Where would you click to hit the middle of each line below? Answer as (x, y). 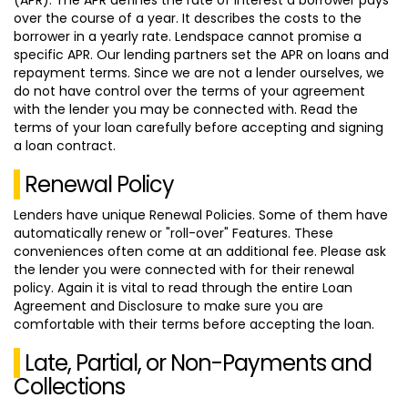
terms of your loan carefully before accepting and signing (199, 127)
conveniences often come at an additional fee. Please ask (200, 251)
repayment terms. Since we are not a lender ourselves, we (199, 72)
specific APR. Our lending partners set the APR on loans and (201, 54)
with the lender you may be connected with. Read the (186, 109)
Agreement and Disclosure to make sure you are (168, 306)
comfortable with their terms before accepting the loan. (194, 324)
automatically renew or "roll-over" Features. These (173, 233)
